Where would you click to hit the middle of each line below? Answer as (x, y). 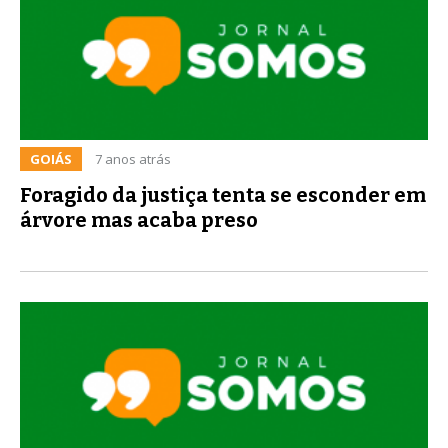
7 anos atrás (133, 158)
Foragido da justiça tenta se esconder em (223, 194)
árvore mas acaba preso (139, 219)
